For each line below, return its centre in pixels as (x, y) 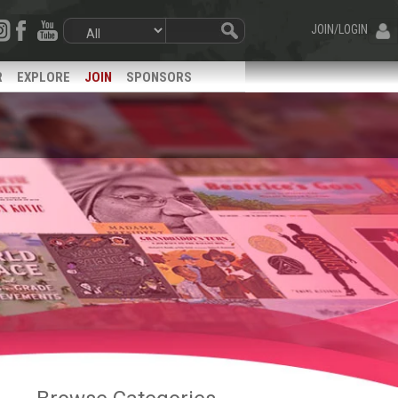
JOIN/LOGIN (339, 29)
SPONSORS (159, 77)
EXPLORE (44, 77)
